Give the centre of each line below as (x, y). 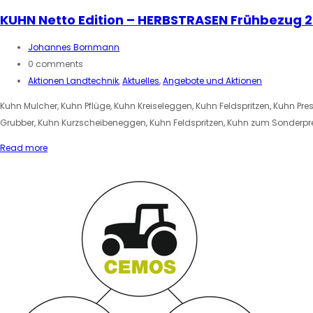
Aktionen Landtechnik (73, 80)
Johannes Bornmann (74, 47)
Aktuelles (141, 80)
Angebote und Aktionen (212, 80)
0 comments (56, 64)
